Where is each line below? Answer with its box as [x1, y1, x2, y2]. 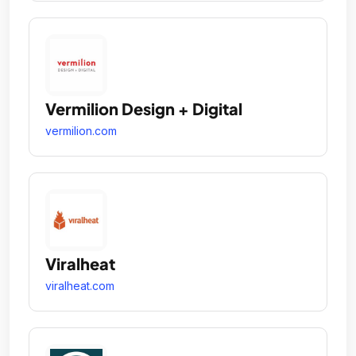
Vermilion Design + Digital [45, 98, 242, 118]
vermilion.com [45, 123, 117, 137]
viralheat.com [45, 278, 114, 292]
